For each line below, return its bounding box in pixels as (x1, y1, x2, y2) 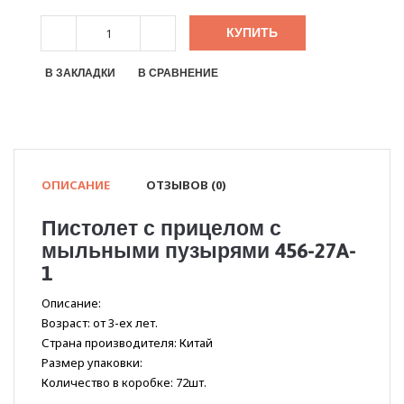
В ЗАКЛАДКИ (45, 67, 115, 80)
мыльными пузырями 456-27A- (41, 239, 356, 263)
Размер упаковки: (41, 354, 142, 372)
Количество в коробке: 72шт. (41, 374, 207, 391)
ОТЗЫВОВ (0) (146, 177, 226, 194)
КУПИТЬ (226, 25, 278, 41)
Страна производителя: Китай (41, 335, 213, 352)
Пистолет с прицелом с (41, 216, 281, 241)
